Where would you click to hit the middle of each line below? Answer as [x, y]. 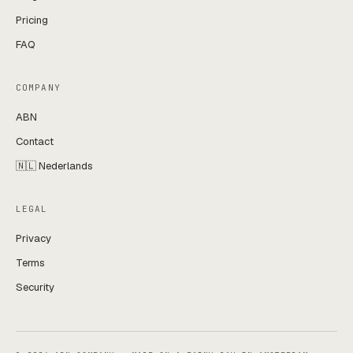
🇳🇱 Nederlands [54, 165]
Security [35, 287]
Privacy [33, 238]
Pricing [32, 20]
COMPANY [38, 87]
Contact [35, 141]
